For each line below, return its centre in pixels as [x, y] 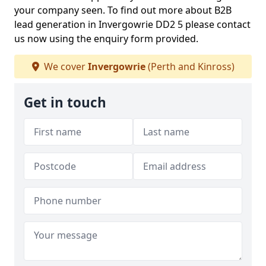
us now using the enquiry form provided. [107, 39]
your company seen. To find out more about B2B [123, 10]
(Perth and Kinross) [190, 67]
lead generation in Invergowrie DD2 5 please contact [132, 25]
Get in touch [65, 103]
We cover [64, 67]
